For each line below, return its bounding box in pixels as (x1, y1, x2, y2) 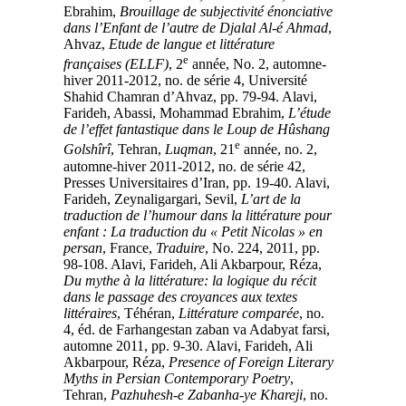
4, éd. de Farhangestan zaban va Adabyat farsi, (72, 321, 339, 337)
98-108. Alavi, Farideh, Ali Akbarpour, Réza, (72, 256, 331, 272)
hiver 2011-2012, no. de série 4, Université (72, 72, 316, 89)
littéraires (72, 304, 126, 321)
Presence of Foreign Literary (178, 353, 343, 370)
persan (72, 239, 111, 256)
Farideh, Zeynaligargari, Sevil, (72, 190, 250, 207)
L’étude (297, 105, 340, 121)
